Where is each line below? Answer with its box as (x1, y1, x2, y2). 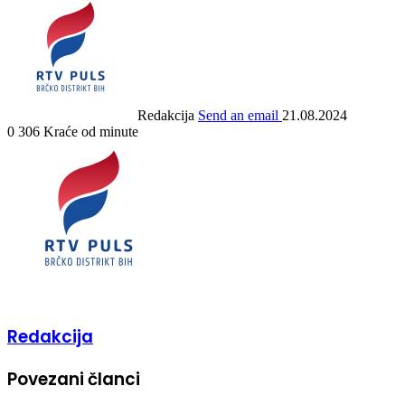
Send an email (198, 107, 278, 123)
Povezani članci (7, 367, 140, 392)
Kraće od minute (43, 123, 138, 139)
